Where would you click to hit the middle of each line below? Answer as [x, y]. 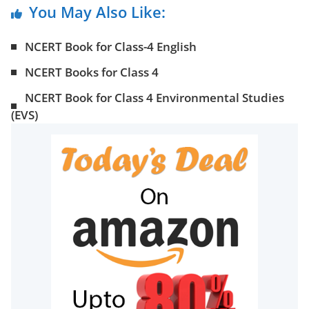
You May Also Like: [97, 12]
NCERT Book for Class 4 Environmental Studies [154, 98]
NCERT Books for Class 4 [92, 72]
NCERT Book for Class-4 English [111, 47]
